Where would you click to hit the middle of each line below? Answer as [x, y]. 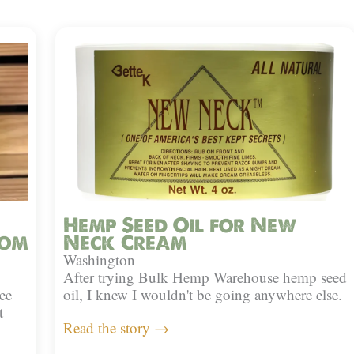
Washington [99, 260]
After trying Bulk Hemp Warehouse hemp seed [205, 277]
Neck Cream [125, 243]
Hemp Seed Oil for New [180, 226]
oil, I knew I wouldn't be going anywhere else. [203, 295]
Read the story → [116, 328]
